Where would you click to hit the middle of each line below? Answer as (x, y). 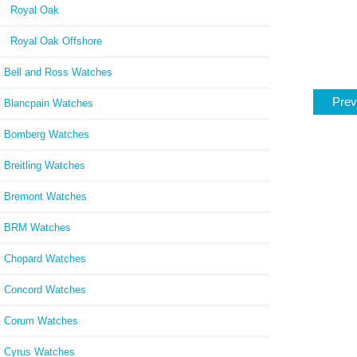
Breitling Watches (45, 165)
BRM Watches (37, 227)
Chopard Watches (45, 258)
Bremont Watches (45, 196)
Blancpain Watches (49, 103)
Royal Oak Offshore (53, 41)
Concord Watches (45, 289)
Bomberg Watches (47, 134)
